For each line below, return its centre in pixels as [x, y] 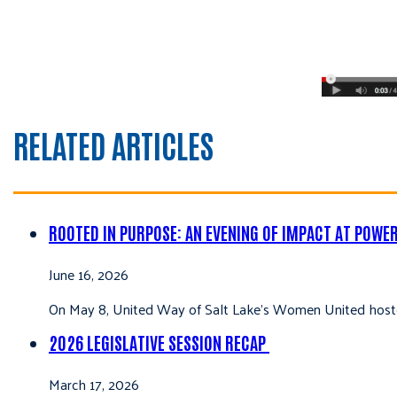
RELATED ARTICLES [113, 144]
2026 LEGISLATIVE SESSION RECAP [159, 342]
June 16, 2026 [89, 274]
